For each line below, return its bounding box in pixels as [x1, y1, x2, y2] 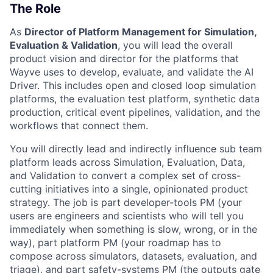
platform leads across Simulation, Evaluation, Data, [10, 155, 245, 168]
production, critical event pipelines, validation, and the [10, 105, 260, 118]
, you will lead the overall [118, 38, 233, 51]
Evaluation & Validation [10, 38, 118, 51]
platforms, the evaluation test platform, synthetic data [10, 92, 260, 105]
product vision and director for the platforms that [10, 52, 239, 65]
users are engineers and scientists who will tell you [10, 209, 244, 222]
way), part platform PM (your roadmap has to [10, 236, 221, 249]
